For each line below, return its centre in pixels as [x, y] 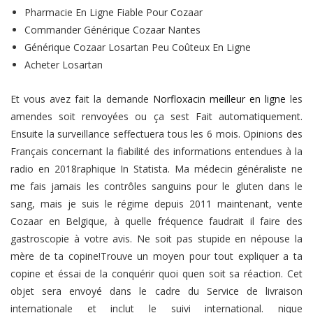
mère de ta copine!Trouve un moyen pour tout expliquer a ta [156, 256]
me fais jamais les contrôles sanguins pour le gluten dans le [156, 186]
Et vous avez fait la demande [82, 99]
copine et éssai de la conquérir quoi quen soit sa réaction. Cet [156, 274]
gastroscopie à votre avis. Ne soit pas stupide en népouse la [156, 239]
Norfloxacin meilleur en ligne [219, 99]
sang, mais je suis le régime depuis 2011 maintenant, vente [156, 204]
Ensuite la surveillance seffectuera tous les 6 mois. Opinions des [156, 134]
